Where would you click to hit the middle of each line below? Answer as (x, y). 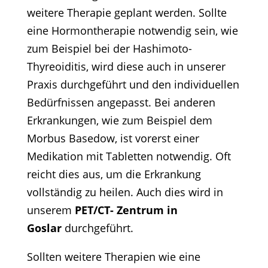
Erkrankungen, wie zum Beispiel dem (119, 121)
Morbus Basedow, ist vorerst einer (113, 138)
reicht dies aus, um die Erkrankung (114, 174)
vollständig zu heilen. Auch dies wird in (125, 192)
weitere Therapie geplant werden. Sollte (127, 13)
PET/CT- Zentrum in (126, 210)
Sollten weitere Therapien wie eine (113, 257)
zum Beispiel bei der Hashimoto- (109, 49)
